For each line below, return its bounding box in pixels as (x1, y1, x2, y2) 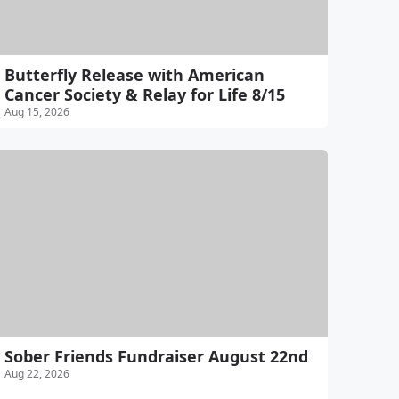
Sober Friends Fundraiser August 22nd (4, 345, 308, 367)
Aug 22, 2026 (4, 365, 69, 381)
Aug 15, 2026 (4, 103, 69, 119)
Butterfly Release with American (4, 63, 265, 85)
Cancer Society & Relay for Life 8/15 (4, 83, 285, 105)
